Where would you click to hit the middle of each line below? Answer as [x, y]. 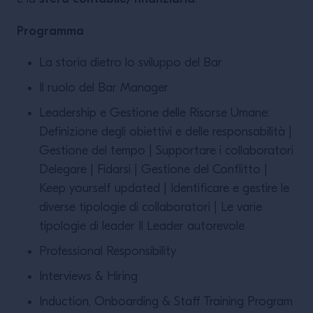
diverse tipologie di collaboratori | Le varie [151, 208]
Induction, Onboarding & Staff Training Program [166, 302]
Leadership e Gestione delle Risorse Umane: [154, 114]
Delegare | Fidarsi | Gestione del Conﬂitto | [153, 170]
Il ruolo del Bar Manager [104, 88]
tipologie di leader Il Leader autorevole [142, 227]
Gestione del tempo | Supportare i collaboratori [166, 151]
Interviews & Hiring [88, 277]
